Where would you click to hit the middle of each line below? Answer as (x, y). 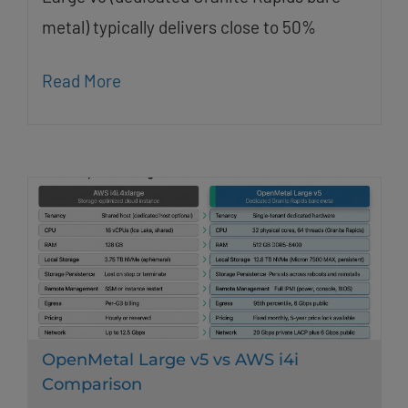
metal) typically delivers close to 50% (178, 26)
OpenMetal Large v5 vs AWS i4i (170, 360)
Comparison (92, 385)
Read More (81, 80)
